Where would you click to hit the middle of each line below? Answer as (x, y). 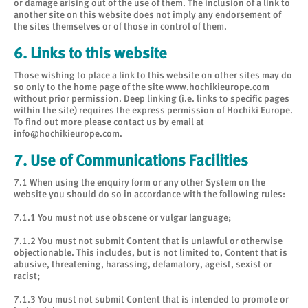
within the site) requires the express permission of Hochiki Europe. (153, 110)
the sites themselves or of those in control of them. (120, 26)
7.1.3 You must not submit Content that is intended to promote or (151, 299)
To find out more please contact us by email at (109, 122)
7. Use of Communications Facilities (131, 160)
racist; (27, 276)
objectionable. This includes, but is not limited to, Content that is (151, 252)
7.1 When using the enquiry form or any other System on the (140, 182)
